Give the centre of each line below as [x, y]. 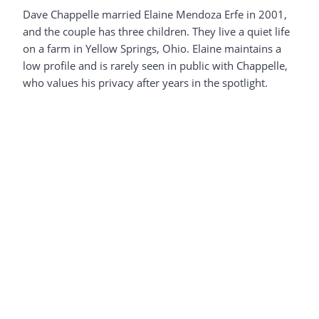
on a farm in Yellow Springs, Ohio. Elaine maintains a [152, 49]
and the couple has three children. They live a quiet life [156, 32]
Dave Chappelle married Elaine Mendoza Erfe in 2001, [155, 15]
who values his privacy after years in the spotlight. [145, 83]
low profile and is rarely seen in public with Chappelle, [155, 66]
